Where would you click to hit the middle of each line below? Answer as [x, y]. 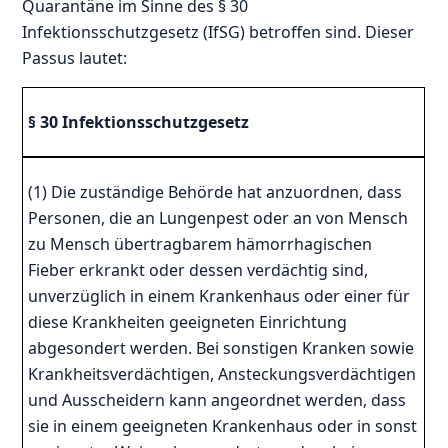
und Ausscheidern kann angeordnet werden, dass [217, 399]
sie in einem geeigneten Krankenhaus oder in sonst [223, 425]
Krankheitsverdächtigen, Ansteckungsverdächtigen [222, 373]
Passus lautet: [75, 57]
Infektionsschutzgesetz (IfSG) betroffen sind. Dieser [218, 31]
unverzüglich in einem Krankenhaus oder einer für [219, 295]
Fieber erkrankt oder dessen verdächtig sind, [198, 269]
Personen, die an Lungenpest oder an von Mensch [218, 217]
